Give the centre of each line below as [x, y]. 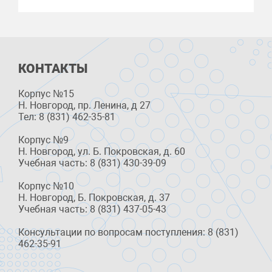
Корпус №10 [46, 186]
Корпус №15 [46, 93]
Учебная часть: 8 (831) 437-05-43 [92, 209]
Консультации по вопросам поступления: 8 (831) [128, 232]
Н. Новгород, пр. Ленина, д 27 [84, 105]
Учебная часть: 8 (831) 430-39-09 [92, 163]
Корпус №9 [43, 140]
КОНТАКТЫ [53, 68]
